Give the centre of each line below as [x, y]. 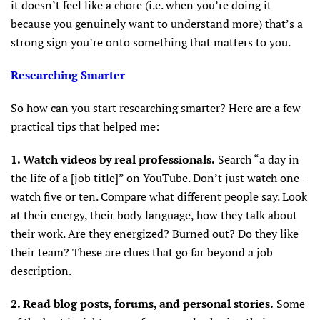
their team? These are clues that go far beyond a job [142, 252]
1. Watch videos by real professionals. [113, 159]
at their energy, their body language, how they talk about [154, 215]
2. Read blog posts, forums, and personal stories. [142, 303]
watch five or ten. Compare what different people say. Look [159, 196]
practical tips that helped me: [85, 126]
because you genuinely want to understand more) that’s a [157, 23]
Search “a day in [257, 159]
